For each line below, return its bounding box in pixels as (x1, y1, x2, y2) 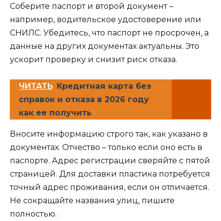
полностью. (10, 209, 57, 219)
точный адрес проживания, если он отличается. (10, 183, 209, 192)
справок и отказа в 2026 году (19, 95, 149, 105)
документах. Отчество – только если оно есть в (10, 143, 202, 152)
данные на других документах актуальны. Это (10, 41, 199, 51)
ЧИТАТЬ (19, 81, 53, 91)
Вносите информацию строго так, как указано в (10, 129, 208, 139)
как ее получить (19, 108, 92, 118)
